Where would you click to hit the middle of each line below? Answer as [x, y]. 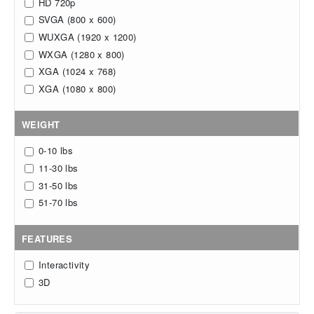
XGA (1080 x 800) [77, 88]
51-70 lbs [59, 203]
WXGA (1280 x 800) [82, 54]
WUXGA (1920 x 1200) [88, 36]
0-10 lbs [56, 151]
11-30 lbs [59, 168]
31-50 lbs [59, 185]
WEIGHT [41, 125]
